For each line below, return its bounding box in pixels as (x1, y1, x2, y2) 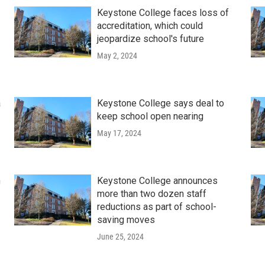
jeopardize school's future (96, 33, 204, 44)
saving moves (96, 214, 155, 225)
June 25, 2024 (96, 231, 144, 241)
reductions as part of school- (96, 201, 216, 212)
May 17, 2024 (96, 128, 141, 138)
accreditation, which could (96, 20, 203, 31)
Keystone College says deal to (96, 97, 224, 109)
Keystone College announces (96, 174, 218, 186)
